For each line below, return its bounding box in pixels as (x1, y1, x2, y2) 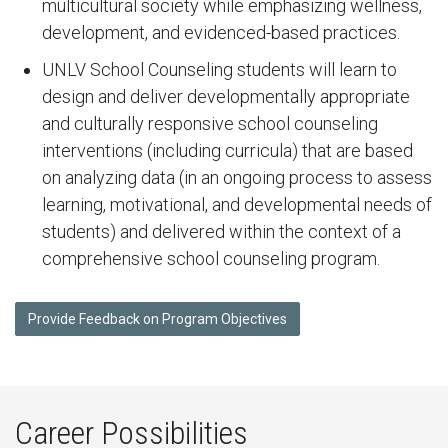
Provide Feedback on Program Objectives (28, 311, 287, 327)
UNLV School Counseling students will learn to (42, 59, 397, 80)
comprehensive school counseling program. (42, 248, 380, 269)
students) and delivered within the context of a (42, 221, 401, 242)
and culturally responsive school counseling (42, 113, 378, 134)
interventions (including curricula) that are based (42, 140, 413, 161)
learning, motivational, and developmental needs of (42, 194, 432, 215)
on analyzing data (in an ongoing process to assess (42, 167, 432, 188)
